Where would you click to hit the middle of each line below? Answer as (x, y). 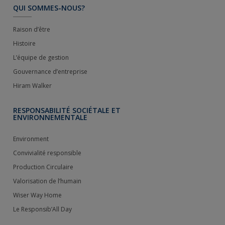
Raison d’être (32, 30)
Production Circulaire (43, 167)
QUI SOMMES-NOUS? (49, 8)
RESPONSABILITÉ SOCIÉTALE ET (67, 110)
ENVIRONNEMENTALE (50, 117)
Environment (31, 139)
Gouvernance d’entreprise (50, 72)
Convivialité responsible (47, 153)
